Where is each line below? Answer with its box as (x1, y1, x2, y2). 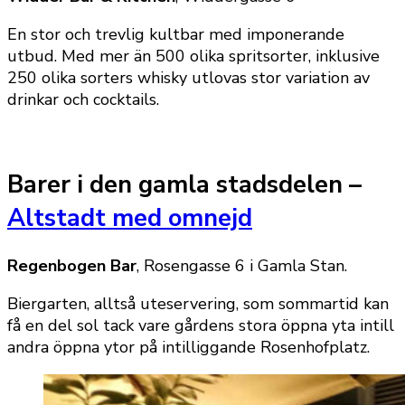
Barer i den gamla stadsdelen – (7, 168, 362, 202)
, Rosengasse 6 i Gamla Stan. (137, 255, 347, 278)
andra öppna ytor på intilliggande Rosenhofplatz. (7, 336, 370, 359)
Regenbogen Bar (7, 255, 137, 278)
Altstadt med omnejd (7, 202, 252, 236)
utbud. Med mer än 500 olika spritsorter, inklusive (7, 44, 380, 67)
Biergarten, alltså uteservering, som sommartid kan (7, 293, 389, 316)
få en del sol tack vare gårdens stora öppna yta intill (7, 315, 394, 337)
